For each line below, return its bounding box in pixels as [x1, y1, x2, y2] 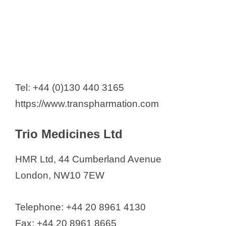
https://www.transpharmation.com [15, 98, 159, 109]
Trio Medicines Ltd [15, 127, 123, 141]
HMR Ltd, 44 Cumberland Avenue [15, 154, 161, 165]
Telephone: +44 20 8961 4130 [15, 201, 146, 212]
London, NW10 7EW [15, 170, 104, 181]
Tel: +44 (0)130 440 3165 [15, 82, 124, 93]
